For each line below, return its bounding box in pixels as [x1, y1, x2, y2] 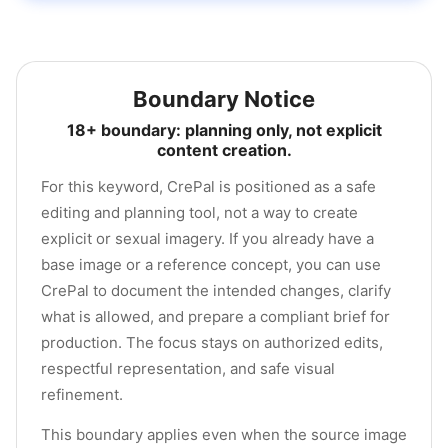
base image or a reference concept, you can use [41, 255, 381, 274]
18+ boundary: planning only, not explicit [66, 120, 382, 140]
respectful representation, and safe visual [41, 359, 335, 378]
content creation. [156, 140, 292, 160]
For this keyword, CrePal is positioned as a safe [41, 177, 376, 196]
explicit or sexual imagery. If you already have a [41, 229, 374, 248]
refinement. [41, 385, 123, 404]
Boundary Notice [133, 86, 315, 112]
